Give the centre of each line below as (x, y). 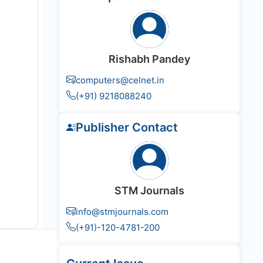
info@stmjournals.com (122, 212)
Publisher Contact (127, 128)
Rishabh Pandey (149, 59)
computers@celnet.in (120, 80)
